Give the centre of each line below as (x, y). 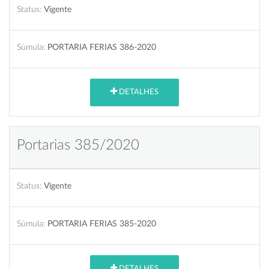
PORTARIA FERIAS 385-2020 (102, 223)
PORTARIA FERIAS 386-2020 (102, 47)
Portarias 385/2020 (78, 145)
